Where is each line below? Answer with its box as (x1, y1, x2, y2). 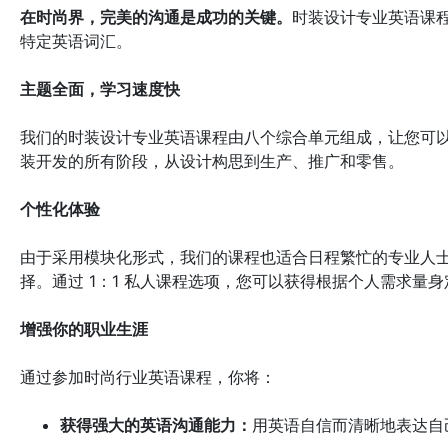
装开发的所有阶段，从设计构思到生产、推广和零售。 (20, 151, 404, 172)
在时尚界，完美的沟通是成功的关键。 (20, 7, 292, 28)
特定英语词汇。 (20, 31, 132, 52)
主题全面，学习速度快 (20, 79, 180, 100)
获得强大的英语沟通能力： (60, 415, 252, 436)
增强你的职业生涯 (20, 319, 148, 340)
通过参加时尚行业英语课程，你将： (20, 367, 276, 388)
